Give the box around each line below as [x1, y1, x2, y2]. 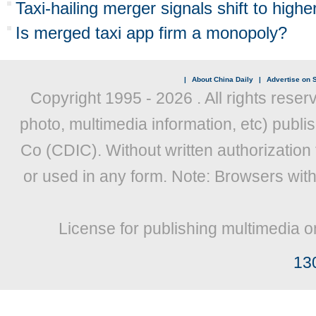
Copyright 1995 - [30, 89, 156, 107]
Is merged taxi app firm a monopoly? [16, 23, 287, 42]
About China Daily [191, 75, 253, 83]
